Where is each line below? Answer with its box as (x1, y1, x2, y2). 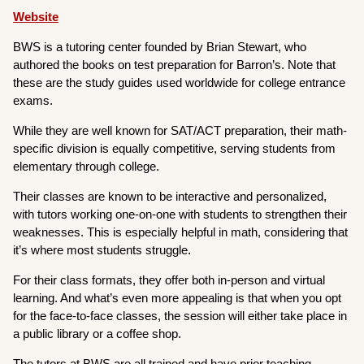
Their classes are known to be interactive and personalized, (13, 188, 327, 203)
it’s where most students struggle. (13, 242, 192, 257)
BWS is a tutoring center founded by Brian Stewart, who (13, 39, 307, 54)
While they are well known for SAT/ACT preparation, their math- (13, 123, 348, 137)
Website (13, 9, 59, 24)
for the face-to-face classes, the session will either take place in (13, 308, 348, 323)
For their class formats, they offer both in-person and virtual (13, 272, 326, 287)
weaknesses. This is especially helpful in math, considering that (13, 224, 349, 239)
